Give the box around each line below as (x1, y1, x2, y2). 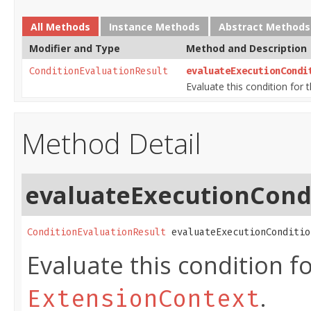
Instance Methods (109, 20, 200, 34)
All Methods (31, 20, 90, 34)
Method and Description (186, 42, 307, 56)
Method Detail (22, 124, 201, 163)
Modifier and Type (29, 42, 120, 56)
